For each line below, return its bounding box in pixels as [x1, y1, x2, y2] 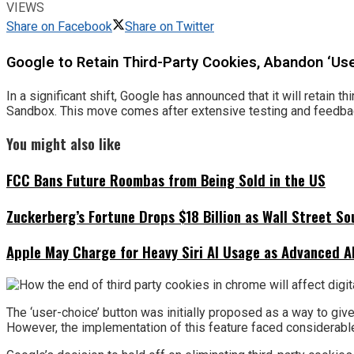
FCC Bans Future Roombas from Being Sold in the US [6, 168, 326, 190]
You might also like [6, 133, 121, 155]
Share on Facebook [6, 17, 112, 37]
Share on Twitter [125, 17, 214, 37]
